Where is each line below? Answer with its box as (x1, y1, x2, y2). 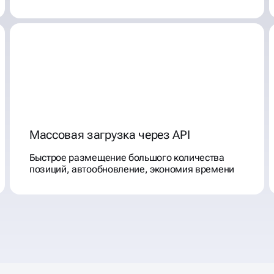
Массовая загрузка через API (29, 127, 190, 142)
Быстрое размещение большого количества (29, 152, 224, 163)
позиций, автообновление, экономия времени (29, 163, 234, 175)
